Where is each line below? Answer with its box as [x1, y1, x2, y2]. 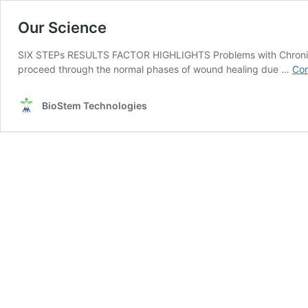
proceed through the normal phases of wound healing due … [18, 63, 292, 75]
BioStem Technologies [42, 100, 147, 111]
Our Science [18, 19, 107, 36]
